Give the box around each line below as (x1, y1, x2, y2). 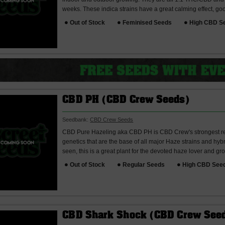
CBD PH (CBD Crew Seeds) (62, 96, 190, 105)
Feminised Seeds (123, 19, 172, 26)
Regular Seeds (123, 161, 165, 168)
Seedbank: (62, 117, 90, 123)
